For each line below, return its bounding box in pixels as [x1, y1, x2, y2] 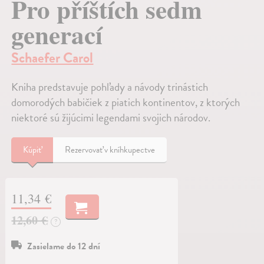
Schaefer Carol [11, 47, 94, 68]
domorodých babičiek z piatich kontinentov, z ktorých [11, 93, 240, 111]
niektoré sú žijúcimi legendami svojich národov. [11, 108, 211, 126]
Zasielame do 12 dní [27, 239, 101, 253]
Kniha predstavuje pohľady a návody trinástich [11, 78, 209, 95]
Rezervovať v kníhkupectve [65, 143, 156, 156]
